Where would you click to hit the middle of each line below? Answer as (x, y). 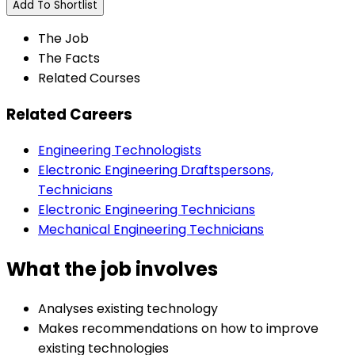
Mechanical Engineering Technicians (151, 230)
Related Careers (69, 114)
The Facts (69, 58)
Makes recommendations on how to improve (178, 329)
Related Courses (89, 78)
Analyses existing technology (128, 309)
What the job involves (112, 269)
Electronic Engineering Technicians (147, 210)
